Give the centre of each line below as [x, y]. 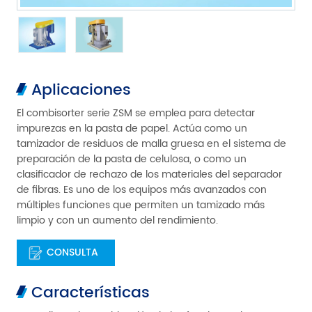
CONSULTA [73, 252]
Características [90, 292]
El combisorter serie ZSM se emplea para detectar [136, 113]
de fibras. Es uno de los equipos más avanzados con [142, 190]
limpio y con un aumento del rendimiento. [117, 220]
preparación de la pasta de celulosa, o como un [132, 159]
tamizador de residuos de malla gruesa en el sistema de [151, 144]
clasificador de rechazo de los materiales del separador [149, 174]
